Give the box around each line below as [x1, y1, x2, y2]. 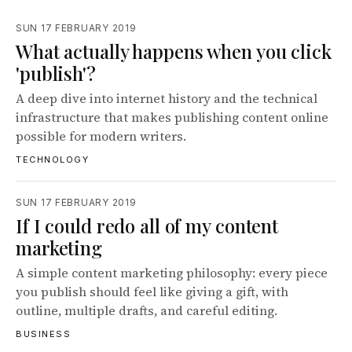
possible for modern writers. [16, 127, 186, 145]
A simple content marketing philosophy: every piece [16, 264, 328, 281]
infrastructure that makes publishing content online [16, 108, 328, 126]
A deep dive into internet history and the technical [16, 90, 317, 107]
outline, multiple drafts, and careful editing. [16, 302, 277, 319]
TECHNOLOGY [16, 154, 90, 165]
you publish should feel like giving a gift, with [16, 283, 288, 300]
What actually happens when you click [16, 38, 332, 64]
